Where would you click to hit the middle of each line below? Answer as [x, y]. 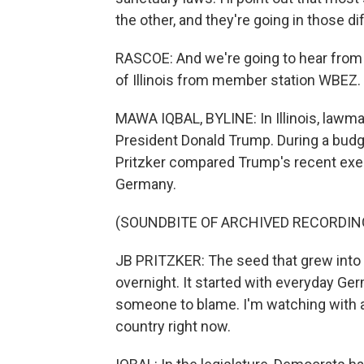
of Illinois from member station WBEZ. [238, 80]
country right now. [173, 326]
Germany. [146, 184]
